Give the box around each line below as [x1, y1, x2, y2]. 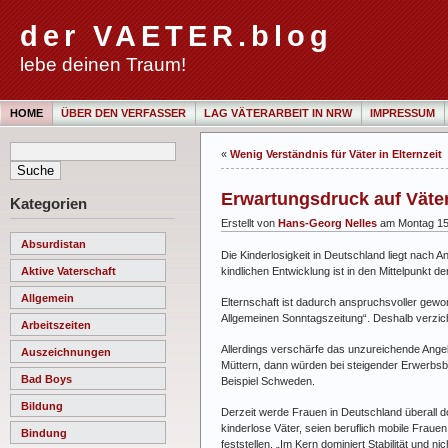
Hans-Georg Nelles [278, 216, 377, 229]
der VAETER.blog [20, 20, 333, 52]
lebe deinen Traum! [20, 53, 186, 75]
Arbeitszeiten [21, 318, 91, 331]
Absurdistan [21, 237, 86, 250]
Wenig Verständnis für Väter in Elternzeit [230, 148, 442, 160]
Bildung [21, 399, 63, 412]
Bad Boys [21, 372, 72, 385]
